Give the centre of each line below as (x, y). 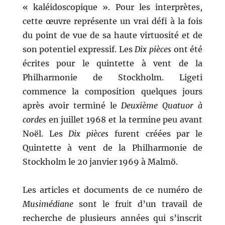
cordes (34, 120)
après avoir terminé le (72, 106)
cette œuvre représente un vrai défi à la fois (113, 21)
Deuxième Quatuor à (162, 106)
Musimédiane (48, 204)
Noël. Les (45, 134)
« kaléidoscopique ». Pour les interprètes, (113, 7)
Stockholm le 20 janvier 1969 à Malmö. (100, 162)
